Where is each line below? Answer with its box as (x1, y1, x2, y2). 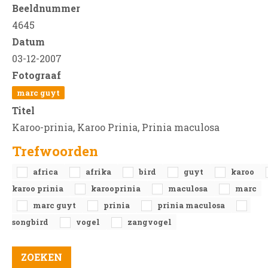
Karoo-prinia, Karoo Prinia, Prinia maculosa (12, 121, 220, 134)
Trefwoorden (12, 142, 98, 160)
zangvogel (127, 217, 172, 227)
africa (33, 167, 60, 177)
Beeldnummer (12, 2, 80, 15)
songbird (12, 217, 50, 227)
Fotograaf (12, 69, 61, 82)
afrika (86, 167, 113, 177)
